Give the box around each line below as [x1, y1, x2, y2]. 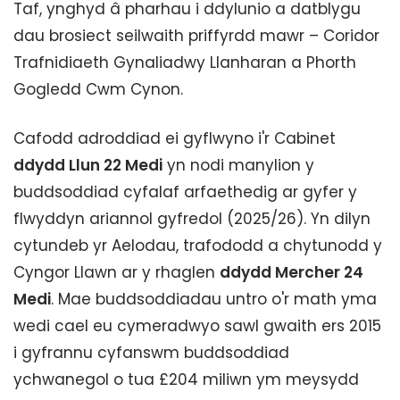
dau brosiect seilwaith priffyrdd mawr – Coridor [13, 25, 379, 46]
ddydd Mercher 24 [220, 262, 363, 283]
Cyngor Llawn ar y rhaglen [13, 262, 220, 283]
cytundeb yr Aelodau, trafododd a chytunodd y [13, 235, 382, 256]
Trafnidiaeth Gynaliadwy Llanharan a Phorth [13, 52, 356, 73]
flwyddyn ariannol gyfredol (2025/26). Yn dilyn [13, 208, 371, 229]
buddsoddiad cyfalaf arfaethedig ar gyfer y [13, 181, 357, 203]
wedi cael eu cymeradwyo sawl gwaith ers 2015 [13, 315, 381, 337]
